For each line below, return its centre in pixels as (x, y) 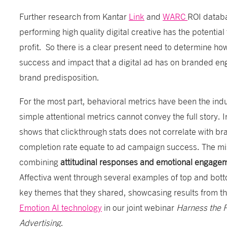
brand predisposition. (62, 77)
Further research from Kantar (74, 16)
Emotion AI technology (61, 207)
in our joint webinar (139, 207)
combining (40, 161)
